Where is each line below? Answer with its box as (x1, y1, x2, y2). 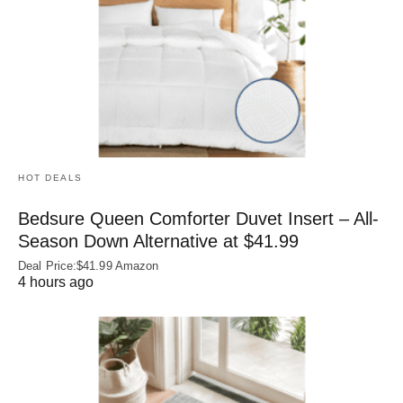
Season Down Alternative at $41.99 (18, 230, 299, 251)
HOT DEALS (18, 172, 83, 183)
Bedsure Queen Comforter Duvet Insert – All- (18, 208, 379, 228)
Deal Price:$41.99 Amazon (18, 258, 159, 273)
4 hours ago (18, 273, 94, 290)
